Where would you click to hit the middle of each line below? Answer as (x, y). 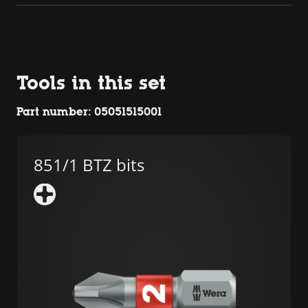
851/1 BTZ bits (89, 164)
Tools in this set (91, 82)
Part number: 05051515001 (89, 111)
